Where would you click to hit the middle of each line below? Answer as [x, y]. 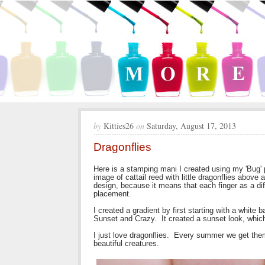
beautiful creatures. [126, 243]
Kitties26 [117, 126]
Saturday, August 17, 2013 [191, 126]
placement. [112, 194]
